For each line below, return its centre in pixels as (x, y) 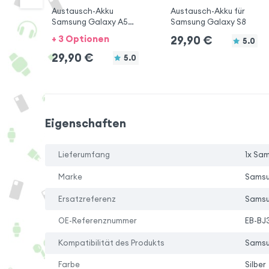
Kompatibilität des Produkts (112, 243)
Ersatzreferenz (87, 199)
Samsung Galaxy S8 (208, 22)
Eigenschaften (85, 123)
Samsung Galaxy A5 (89, 22)
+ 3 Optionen (80, 39)
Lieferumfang (84, 155)
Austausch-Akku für (207, 11)
